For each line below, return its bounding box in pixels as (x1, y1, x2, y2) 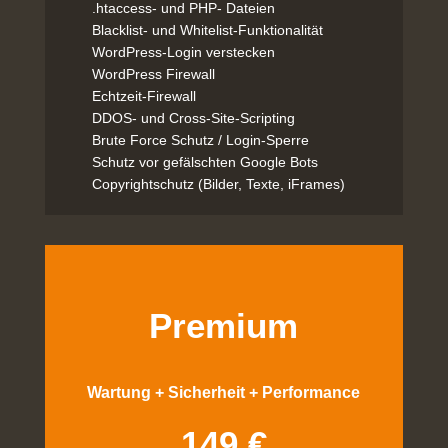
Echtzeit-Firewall (91, 88, 196, 104)
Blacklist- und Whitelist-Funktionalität (91, 22, 323, 38)
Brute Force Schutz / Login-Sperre (91, 132, 309, 148)
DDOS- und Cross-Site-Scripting (91, 110, 295, 126)
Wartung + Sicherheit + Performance (87, 384, 361, 401)
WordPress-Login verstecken (91, 44, 275, 60)
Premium (149, 306, 299, 345)
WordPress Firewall (91, 66, 215, 82)
